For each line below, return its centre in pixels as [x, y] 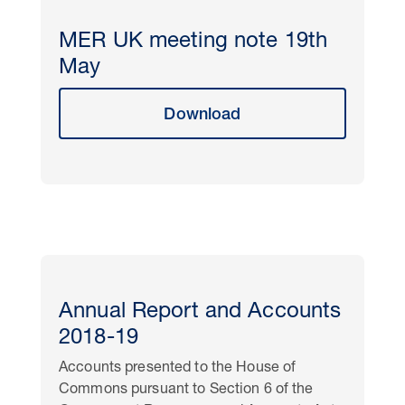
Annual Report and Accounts [200, 313]
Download [202, 116]
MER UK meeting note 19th [193, 42]
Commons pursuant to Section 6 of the [186, 391]
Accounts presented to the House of [178, 369]
